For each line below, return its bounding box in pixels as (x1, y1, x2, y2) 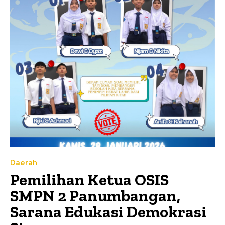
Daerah (10, 158, 37, 168)
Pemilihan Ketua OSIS (10, 170, 169, 190)
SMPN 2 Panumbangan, (10, 186, 180, 206)
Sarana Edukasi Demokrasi (10, 202, 206, 222)
